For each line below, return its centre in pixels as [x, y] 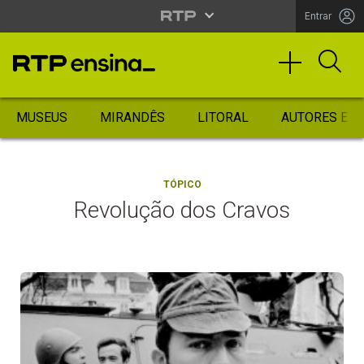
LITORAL [223, 117]
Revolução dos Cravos [182, 210]
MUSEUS [42, 117]
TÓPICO [182, 184]
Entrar [318, 16]
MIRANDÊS [132, 117]
